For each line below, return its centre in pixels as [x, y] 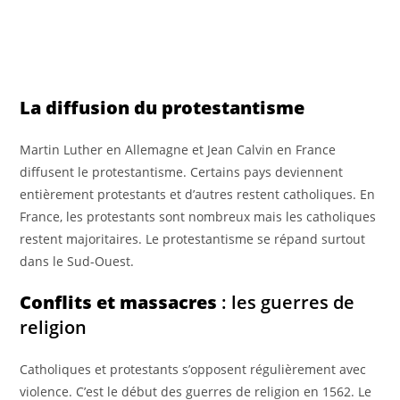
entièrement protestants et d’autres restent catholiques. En [198, 194]
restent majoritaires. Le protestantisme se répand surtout [193, 238]
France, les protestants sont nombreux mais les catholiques [198, 216]
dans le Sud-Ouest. [77, 261]
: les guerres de [286, 302]
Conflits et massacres [119, 302]
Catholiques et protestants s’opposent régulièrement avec [193, 369]
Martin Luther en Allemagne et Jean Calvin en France [178, 149]
